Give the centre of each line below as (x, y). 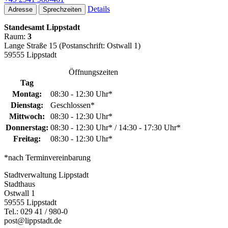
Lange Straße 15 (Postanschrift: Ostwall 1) (72, 45)
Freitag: (27, 138)
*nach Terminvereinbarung (47, 157)
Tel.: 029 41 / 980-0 (36, 211)
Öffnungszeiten (93, 72)
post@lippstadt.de (33, 220)
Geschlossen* (73, 105)
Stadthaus (20, 184)
